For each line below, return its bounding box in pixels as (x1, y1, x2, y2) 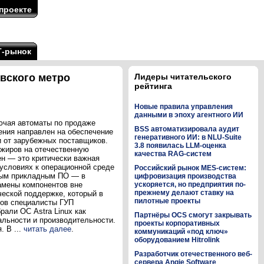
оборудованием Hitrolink (134, 236, 220, 244)
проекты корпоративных (134, 219, 220, 227)
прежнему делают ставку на (134, 189, 234, 197)
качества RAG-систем (134, 150, 212, 158)
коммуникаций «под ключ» (134, 227, 228, 236)
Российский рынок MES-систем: (134, 164, 246, 172)
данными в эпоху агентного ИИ (134, 111, 243, 119)
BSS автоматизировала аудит (134, 125, 239, 133)
